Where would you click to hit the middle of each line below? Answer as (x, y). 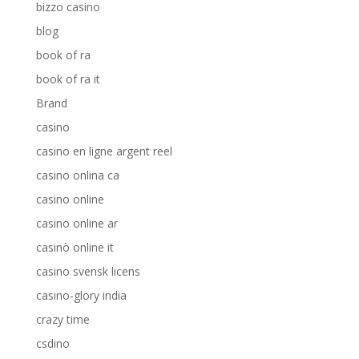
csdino (52, 343)
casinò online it (75, 247)
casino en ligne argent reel (104, 151)
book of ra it (68, 79)
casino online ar (77, 223)
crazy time (63, 319)
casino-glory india (81, 295)
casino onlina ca (77, 175)
